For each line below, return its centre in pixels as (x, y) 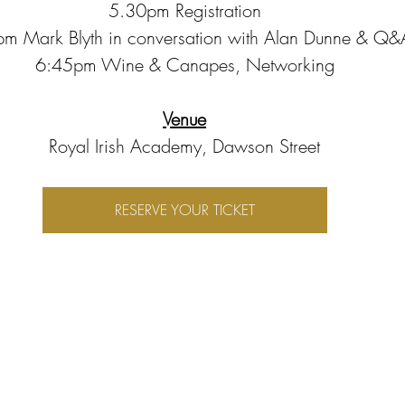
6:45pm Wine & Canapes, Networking (184, 65)
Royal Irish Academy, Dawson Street (184, 146)
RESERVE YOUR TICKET (184, 210)
